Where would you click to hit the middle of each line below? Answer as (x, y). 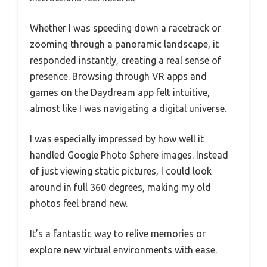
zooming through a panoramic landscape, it (124, 44)
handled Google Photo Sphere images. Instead (129, 155)
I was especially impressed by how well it (117, 139)
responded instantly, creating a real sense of (125, 60)
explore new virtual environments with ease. (123, 250)
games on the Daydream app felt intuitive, (120, 93)
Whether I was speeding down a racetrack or (125, 28)
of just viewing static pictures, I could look (121, 171)
